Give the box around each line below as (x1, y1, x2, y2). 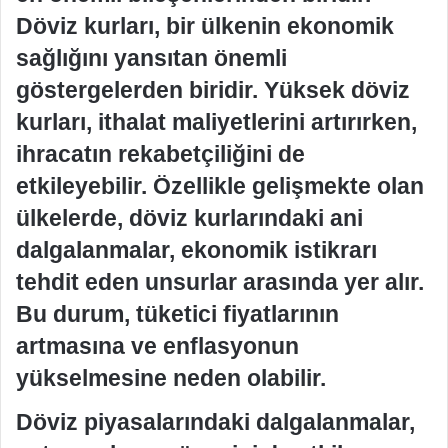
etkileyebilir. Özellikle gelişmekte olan (16, 173, 424, 199)
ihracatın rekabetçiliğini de (16, 141, 305, 167)
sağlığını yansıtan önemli (16, 45, 287, 71)
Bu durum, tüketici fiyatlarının (16, 301, 339, 327)
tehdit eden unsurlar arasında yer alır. (16, 269, 424, 295)
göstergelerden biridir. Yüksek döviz (16, 77, 410, 103)
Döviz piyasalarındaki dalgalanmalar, (16, 408, 415, 435)
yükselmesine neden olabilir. (16, 365, 326, 391)
